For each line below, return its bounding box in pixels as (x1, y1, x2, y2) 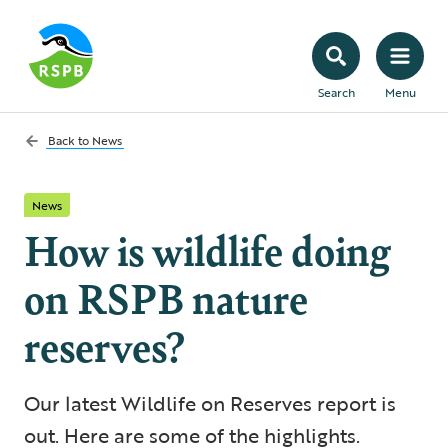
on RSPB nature (24, 268, 308, 326)
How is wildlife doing (24, 220, 391, 278)
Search (317, 83, 355, 101)
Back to (48, 131, 92, 149)
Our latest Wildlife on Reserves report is (24, 388, 396, 418)
